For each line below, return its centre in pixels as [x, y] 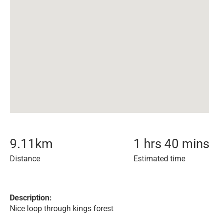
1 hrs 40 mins [171, 144]
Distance [25, 159]
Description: [31, 198]
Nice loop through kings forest [62, 208]
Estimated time [159, 159]
